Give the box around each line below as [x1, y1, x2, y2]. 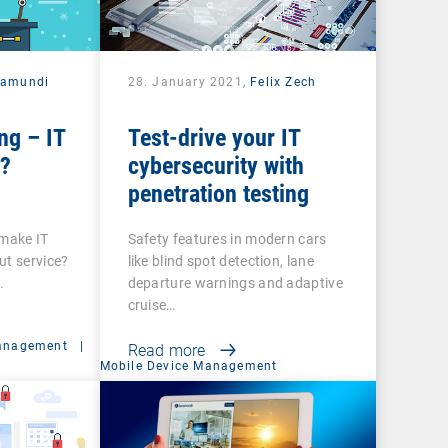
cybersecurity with [127, 151, 304, 180]
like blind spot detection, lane [127, 252, 314, 269]
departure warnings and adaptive [127, 274, 343, 291]
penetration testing [127, 179, 309, 208]
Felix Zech [250, 74, 317, 89]
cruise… [127, 296, 176, 313]
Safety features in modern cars [127, 230, 327, 247]
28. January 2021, [127, 74, 251, 89]
